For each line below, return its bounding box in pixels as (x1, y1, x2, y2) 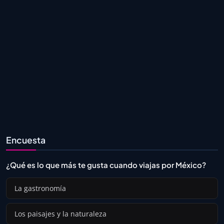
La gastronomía (14, 183, 66, 193)
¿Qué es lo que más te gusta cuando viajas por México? (6, 160, 206, 170)
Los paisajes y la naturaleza (14, 209, 106, 219)
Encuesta (6, 134, 45, 146)
